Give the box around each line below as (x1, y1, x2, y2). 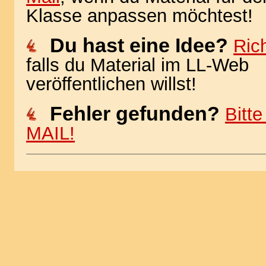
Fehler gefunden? (50, 102, 220, 125)
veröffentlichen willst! (26, 74, 197, 94)
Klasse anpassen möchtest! (26, 5, 253, 26)
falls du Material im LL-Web (26, 55, 249, 75)
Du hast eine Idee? (50, 34, 233, 56)
